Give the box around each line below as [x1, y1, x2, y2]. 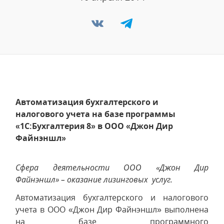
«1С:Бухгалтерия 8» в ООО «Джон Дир [15, 120, 173, 131]
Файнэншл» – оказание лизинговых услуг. [15, 174, 172, 185]
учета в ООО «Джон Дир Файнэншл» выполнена [15, 204, 208, 215]
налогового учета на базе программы [15, 108, 175, 119]
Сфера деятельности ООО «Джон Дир [15, 162, 208, 173]
